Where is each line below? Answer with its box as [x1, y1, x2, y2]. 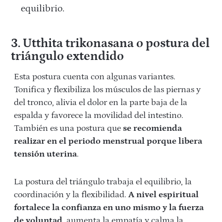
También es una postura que [14, 123, 121, 134]
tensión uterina [14, 149, 77, 160]
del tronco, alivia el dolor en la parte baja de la [14, 98, 187, 108]
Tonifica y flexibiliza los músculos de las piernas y [14, 85, 201, 95]
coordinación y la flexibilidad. [14, 190, 128, 200]
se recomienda [121, 123, 182, 134]
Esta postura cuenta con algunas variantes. [14, 72, 175, 82]
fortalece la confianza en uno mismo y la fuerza [14, 203, 204, 213]
